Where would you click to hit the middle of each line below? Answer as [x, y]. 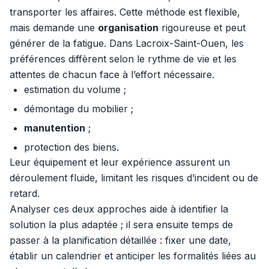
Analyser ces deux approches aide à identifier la [119, 209]
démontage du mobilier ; [79, 109]
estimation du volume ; [75, 89]
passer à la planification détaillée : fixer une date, [120, 240]
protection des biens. [71, 147]
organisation [128, 28]
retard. [25, 193]
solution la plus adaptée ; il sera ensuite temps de [121, 225]
